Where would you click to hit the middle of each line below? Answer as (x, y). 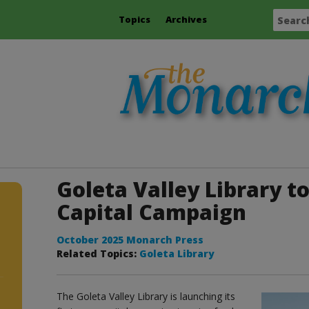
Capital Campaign (152, 212)
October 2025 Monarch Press (130, 239)
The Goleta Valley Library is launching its (146, 296)
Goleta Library (177, 253)
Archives (186, 19)
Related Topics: (98, 253)
